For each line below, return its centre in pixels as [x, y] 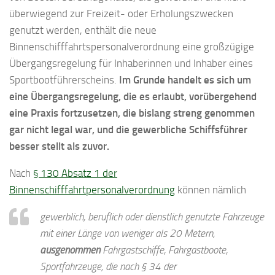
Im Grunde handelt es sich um [185, 79]
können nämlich [211, 189]
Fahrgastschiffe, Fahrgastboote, [164, 250]
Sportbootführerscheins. [64, 79]
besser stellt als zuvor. [59, 146]
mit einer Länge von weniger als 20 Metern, [127, 233]
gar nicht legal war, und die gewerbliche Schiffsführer [128, 129]
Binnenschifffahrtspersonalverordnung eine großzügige [132, 46]
